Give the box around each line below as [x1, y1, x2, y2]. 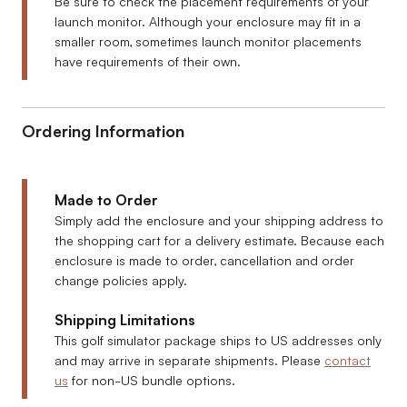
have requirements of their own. [55, 51, 241, 70]
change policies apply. [55, 270, 187, 289]
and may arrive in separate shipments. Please [55, 350, 324, 369]
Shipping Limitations [55, 308, 195, 329]
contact [324, 350, 371, 369]
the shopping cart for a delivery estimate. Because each [55, 230, 384, 249]
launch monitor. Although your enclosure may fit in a [55, 11, 361, 30]
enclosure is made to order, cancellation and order [55, 250, 354, 269]
